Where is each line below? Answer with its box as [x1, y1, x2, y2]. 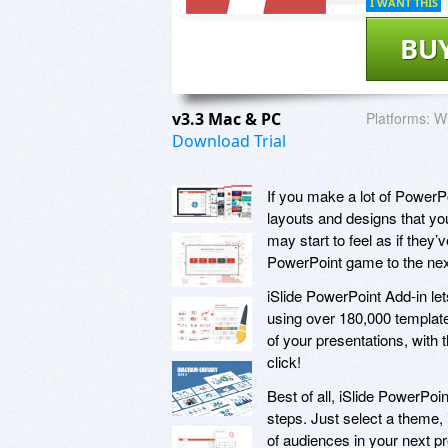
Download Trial [172, 129, 286, 152]
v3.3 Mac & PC [172, 107, 285, 130]
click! [267, 350, 305, 372]
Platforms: [366, 107, 430, 128]
